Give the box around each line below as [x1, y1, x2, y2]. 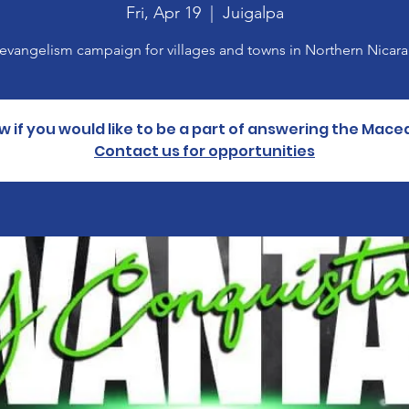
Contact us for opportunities [94, 141, 315, 162]
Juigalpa [222, 3, 284, 23]
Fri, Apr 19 [125, 3, 201, 23]
